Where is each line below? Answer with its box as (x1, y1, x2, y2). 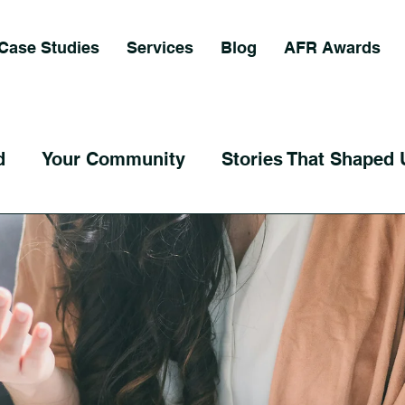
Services (127, 38, 193, 57)
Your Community (42, 147, 185, 170)
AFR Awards (284, 38, 381, 57)
